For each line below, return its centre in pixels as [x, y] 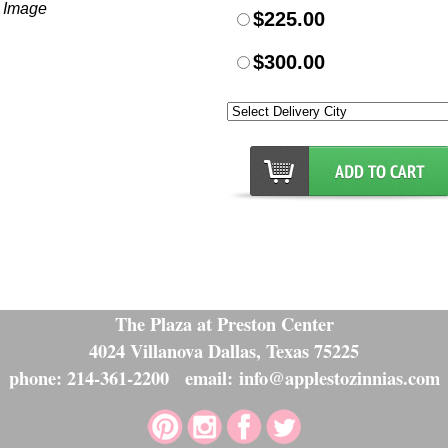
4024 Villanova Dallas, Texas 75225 [224, 350]
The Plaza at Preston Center [224, 323]
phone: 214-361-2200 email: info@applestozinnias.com [224, 377]
